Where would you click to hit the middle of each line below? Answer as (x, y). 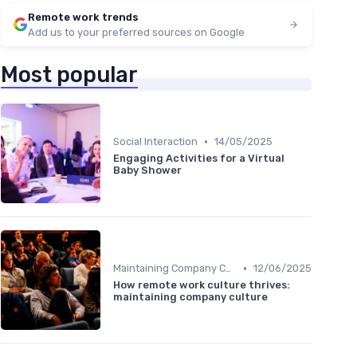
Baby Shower (147, 171)
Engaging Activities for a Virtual (199, 159)
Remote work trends (83, 18)
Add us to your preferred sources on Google (136, 33)
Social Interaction (155, 142)
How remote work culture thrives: (202, 285)
